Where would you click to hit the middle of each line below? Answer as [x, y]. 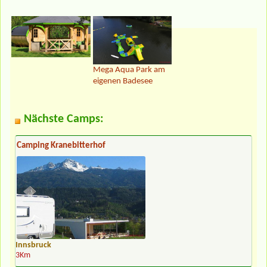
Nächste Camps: [64, 119]
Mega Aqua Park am [129, 70]
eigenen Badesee [122, 81]
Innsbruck [33, 245]
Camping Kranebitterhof [61, 145]
